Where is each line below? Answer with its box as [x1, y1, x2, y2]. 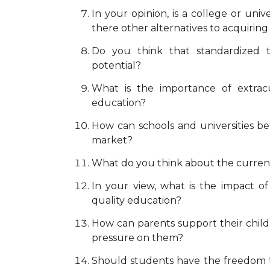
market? [92, 134, 133, 146]
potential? [92, 59, 141, 71]
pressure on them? [92, 231, 183, 243]
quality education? [92, 194, 181, 206]
